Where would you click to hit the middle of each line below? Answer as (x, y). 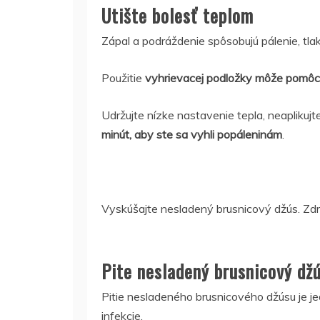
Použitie (123, 78)
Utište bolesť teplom (177, 15)
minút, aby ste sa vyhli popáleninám (192, 134)
